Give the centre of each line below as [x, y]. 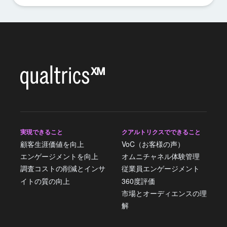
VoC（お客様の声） [153, 144]
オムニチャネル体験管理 [161, 156]
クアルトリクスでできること [161, 131]
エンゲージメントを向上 [59, 156]
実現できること [42, 131]
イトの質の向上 [45, 181]
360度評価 [138, 181]
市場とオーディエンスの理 [164, 193]
